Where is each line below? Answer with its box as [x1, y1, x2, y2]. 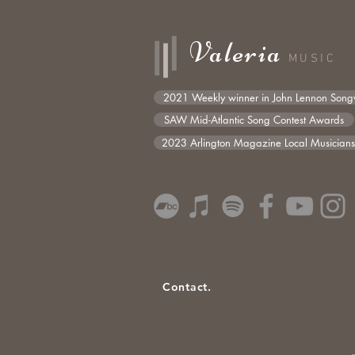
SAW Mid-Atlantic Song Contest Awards [164, 113, 344, 127]
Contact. [162, 280, 212, 294]
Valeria [189, 35, 288, 71]
